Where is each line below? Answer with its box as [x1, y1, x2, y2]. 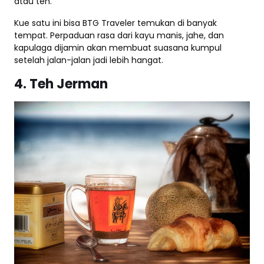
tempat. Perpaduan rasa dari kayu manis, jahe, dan [14, 29, 224, 41]
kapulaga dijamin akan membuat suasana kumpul [14, 42, 222, 54]
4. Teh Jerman [14, 75, 108, 93]
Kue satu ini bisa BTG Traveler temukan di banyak [14, 17, 217, 29]
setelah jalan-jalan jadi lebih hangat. [14, 54, 163, 66]
